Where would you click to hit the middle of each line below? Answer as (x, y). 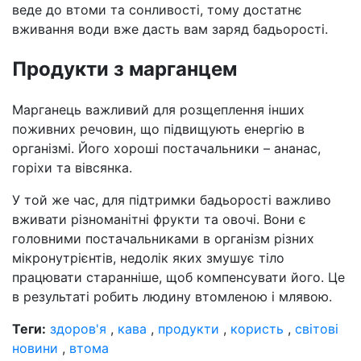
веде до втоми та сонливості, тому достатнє (157, 10)
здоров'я (78, 329)
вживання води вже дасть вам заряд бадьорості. (170, 29)
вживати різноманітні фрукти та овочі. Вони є (159, 220)
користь (257, 329)
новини (35, 349)
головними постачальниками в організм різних (163, 239)
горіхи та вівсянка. (72, 168)
